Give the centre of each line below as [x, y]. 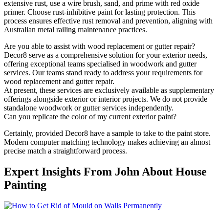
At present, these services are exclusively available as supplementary [109, 90]
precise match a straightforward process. [66, 151]
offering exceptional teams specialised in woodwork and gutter [100, 64]
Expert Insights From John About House [105, 171]
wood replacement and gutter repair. [59, 81]
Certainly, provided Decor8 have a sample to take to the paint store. [107, 133]
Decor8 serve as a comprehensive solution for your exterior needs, [106, 55]
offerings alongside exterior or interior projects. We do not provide [106, 99]
